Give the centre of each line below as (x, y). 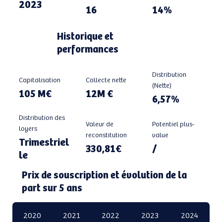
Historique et (85, 36)
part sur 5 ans (52, 188)
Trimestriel (44, 141)
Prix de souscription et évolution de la (105, 175)
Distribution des (42, 117)
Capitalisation (40, 79)
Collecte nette (106, 79)
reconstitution (106, 134)
